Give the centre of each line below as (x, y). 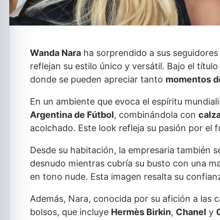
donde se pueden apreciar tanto (98, 80)
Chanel (191, 212)
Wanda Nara (55, 53)
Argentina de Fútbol (72, 115)
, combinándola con (156, 115)
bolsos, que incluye (70, 212)
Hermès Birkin (141, 212)
